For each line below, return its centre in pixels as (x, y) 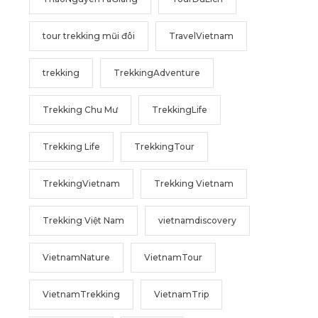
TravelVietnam (201, 36)
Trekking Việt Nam (83, 221)
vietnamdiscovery (197, 221)
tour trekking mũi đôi (89, 36)
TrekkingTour (164, 147)
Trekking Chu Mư (80, 110)
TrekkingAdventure (157, 73)
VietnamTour (173, 258)
